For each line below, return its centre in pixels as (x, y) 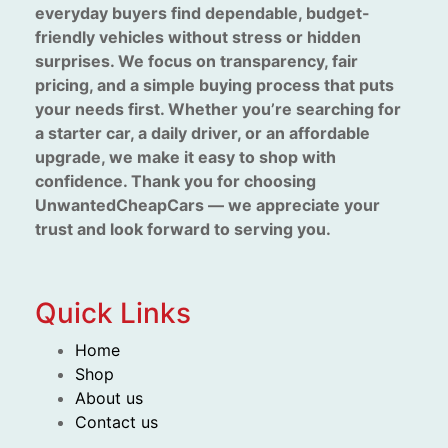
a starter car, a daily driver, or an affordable (202, 133)
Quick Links (113, 313)
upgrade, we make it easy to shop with (185, 157)
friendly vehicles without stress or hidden (198, 37)
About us (109, 398)
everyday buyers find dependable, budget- (202, 13)
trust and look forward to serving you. (183, 229)
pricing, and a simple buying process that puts (214, 85)
